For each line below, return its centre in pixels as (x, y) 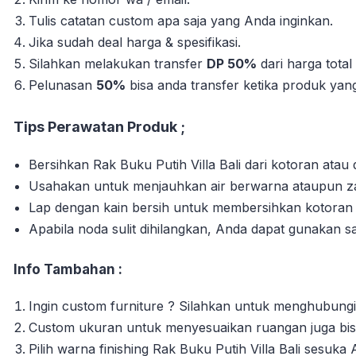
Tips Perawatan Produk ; (99, 126)
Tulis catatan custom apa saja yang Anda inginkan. (181, 20)
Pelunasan (63, 85)
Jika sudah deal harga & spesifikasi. (135, 42)
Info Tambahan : (68, 269)
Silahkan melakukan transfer (118, 63)
